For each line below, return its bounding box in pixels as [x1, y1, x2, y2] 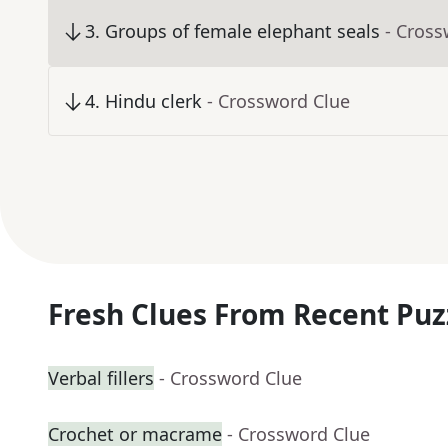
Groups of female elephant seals [105, 19, 380, 44]
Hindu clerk [105, 89, 202, 114]
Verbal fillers [48, 366, 154, 391]
